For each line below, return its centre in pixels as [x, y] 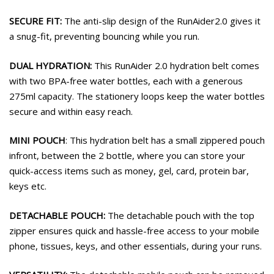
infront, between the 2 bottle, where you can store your [127, 156]
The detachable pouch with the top [180, 215]
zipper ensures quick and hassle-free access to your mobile [134, 230]
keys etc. [28, 186]
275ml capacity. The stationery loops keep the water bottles [137, 96]
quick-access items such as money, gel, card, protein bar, [129, 171]
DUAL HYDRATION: [50, 65]
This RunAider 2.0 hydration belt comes [176, 65]
